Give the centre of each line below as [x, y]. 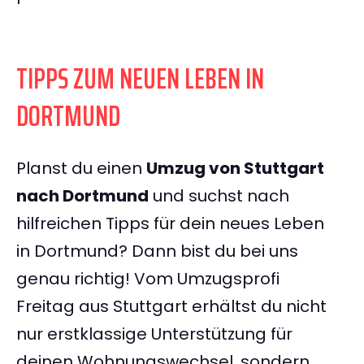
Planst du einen [81, 169]
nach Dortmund [82, 196]
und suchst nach [219, 196]
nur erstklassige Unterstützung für [154, 334]
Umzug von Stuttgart [235, 169]
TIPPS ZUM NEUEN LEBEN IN [140, 79]
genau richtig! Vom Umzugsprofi [148, 279]
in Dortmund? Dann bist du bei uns [157, 251]
